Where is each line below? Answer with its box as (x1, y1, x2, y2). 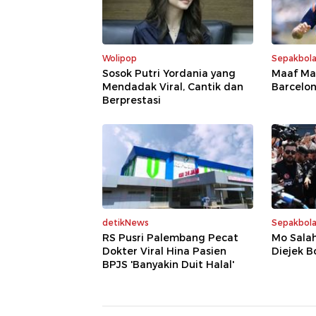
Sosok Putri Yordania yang (102, 67, 236, 80)
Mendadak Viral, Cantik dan (102, 80, 243, 94)
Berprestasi (102, 94, 161, 107)
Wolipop (102, 53, 137, 64)
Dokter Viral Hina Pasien (102, 245, 226, 258)
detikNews (102, 217, 149, 229)
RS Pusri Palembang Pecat (102, 231, 238, 245)
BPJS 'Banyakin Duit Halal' (102, 258, 234, 272)
